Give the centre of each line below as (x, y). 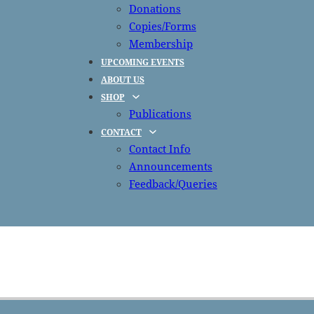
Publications (160, 114)
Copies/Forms (163, 26)
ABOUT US (123, 79)
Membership (161, 43)
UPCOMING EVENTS (143, 62)
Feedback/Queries (173, 184)
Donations (155, 8)
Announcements (171, 166)
